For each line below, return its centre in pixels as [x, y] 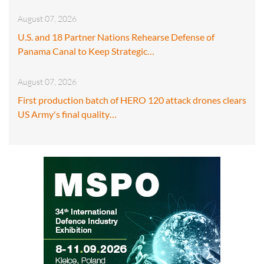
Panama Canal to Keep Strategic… [86, 51]
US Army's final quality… [67, 114]
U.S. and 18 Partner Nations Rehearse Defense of [116, 37]
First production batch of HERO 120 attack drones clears [132, 100]
